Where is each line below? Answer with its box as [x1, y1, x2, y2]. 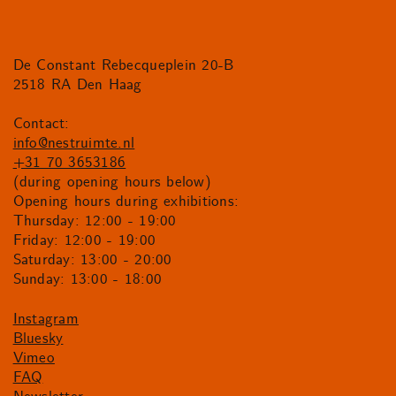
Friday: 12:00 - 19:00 [12, 231, 156, 251]
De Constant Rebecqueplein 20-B [12, 55, 234, 75]
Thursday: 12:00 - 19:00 [12, 211, 177, 232]
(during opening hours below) [12, 172, 211, 193]
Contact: [12, 114, 70, 134]
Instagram [12, 308, 79, 329]
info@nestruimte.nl [12, 133, 135, 154]
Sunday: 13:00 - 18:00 [12, 270, 163, 290]
